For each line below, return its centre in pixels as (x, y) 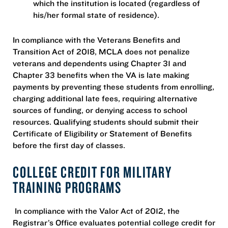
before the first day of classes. (69, 145)
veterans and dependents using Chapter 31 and (99, 63)
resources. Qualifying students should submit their (106, 121)
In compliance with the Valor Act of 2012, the (96, 210)
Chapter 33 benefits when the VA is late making (101, 75)
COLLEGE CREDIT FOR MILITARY (92, 172)
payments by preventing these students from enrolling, (113, 86)
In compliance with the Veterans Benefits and (96, 39)
